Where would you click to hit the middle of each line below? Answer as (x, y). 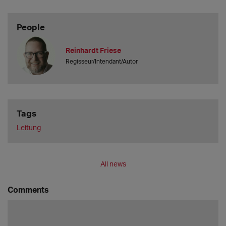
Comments (28, 190)
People (31, 27)
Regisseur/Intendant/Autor (102, 61)
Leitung (29, 128)
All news (113, 164)
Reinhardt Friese (94, 50)
